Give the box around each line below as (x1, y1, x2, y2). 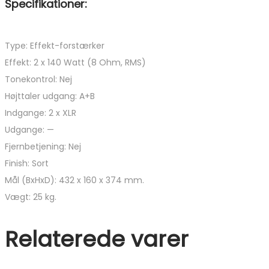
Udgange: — (5, 124, 54, 136)
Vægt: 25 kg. (5, 191, 56, 204)
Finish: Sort (5, 157, 49, 170)
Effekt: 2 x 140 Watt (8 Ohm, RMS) (5, 56, 146, 69)
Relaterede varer (5, 224, 189, 255)
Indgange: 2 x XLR (5, 107, 76, 119)
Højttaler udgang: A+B (5, 90, 95, 103)
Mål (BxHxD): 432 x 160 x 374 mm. (5, 174, 144, 187)
